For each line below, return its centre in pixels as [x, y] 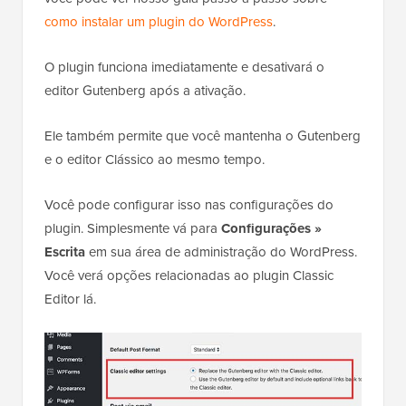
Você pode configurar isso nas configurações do [189, 204]
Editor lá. [70, 299]
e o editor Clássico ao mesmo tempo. [155, 159]
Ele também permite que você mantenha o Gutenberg [203, 135]
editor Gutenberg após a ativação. [145, 90]
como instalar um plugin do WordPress [159, 21]
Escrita [65, 251]
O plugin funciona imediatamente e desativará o [184, 67]
